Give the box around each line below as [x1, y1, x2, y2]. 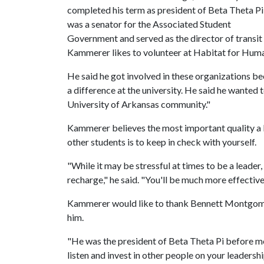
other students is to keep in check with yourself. [67, 136, 260, 147]
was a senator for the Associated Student [67, 18, 231, 29]
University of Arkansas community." [67, 98, 212, 110]
